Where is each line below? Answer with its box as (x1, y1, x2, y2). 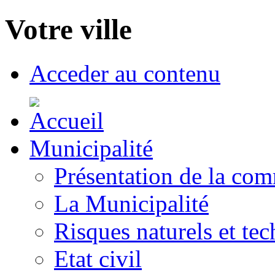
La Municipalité (54, 190, 209, 217)
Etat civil (54, 245, 142, 272)
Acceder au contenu (29, 60, 220, 87)
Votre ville (5, 14, 132, 46)
